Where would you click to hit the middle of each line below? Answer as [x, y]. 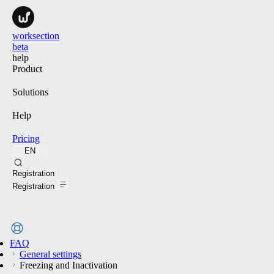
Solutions [30, 92]
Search [243, 166]
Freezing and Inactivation [67, 265]
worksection [36, 36]
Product [27, 69]
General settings [50, 254]
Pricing [26, 139]
